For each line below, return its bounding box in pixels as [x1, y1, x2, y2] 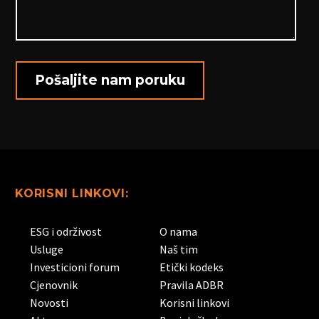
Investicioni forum [30, 259, 120, 274]
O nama [159, 224, 197, 239]
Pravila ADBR [159, 277, 224, 292]
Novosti [30, 295, 68, 310]
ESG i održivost [30, 224, 102, 239]
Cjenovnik [30, 277, 78, 292]
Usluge [30, 241, 63, 256]
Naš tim [159, 241, 198, 256]
